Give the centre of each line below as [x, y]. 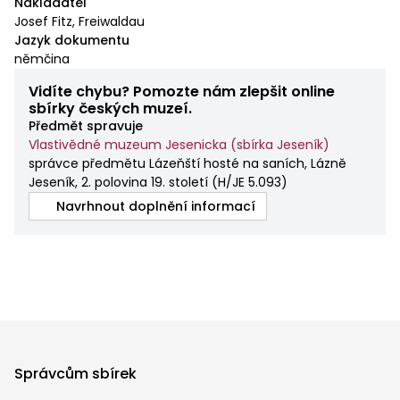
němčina [42, 58]
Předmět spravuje [86, 125]
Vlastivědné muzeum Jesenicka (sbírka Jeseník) [179, 144]
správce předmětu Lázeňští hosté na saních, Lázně [187, 163]
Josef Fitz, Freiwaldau [79, 21]
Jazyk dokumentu [72, 40]
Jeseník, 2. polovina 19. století [118, 182]
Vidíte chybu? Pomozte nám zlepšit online [182, 91]
